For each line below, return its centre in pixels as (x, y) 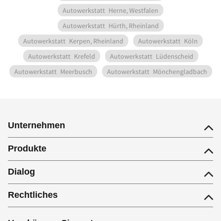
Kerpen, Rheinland (96, 41)
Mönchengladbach (180, 72)
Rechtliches (33, 195)
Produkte (27, 148)
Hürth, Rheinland (133, 26)
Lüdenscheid (174, 56)
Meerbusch (76, 72)
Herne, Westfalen (133, 10)
